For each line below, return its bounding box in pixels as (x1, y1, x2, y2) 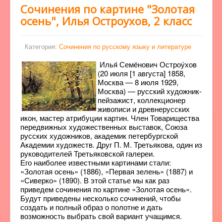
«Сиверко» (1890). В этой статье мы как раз (20, 175, 169, 185)
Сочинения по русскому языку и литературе (59, 42, 191, 51)
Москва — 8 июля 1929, (98, 77, 178, 87)
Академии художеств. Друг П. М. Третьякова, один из (20, 139, 202, 150)
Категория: (25, 42, 59, 51)
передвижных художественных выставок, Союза (20, 121, 187, 132)
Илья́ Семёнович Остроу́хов (98, 59, 197, 69)
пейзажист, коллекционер (98, 95, 185, 105)
